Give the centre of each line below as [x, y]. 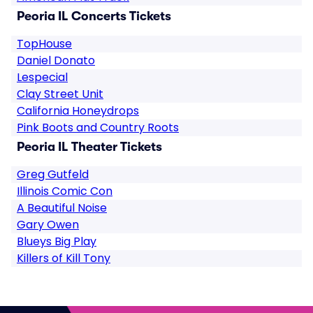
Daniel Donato [56, 60]
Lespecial [42, 77]
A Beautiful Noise [62, 208]
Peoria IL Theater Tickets [89, 147]
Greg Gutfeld [53, 174]
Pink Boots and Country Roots [98, 128]
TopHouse [44, 44]
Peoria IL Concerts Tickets [94, 16]
